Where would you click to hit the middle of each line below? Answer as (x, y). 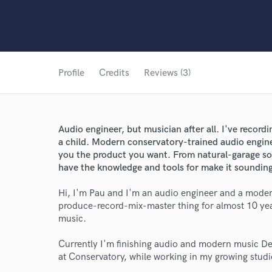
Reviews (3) (167, 73)
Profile (71, 73)
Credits (114, 73)
